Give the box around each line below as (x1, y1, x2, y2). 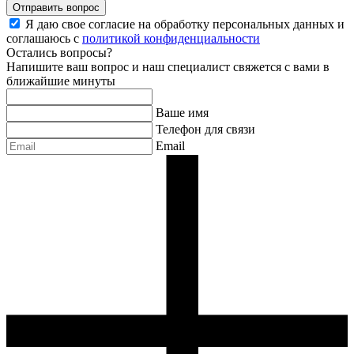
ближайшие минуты (6, 74, 115, 88)
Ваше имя (156, 106, 209, 120)
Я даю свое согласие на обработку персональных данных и (25, 17, 345, 32)
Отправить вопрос (13, 2, 100, 14)
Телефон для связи (156, 122, 255, 137)
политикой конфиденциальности (82, 32, 260, 46)
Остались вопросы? (6, 46, 112, 60)
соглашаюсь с (6, 32, 82, 46)
